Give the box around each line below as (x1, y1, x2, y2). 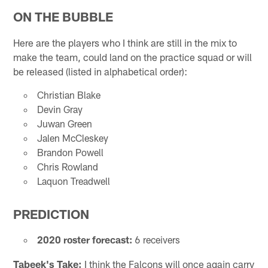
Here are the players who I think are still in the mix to (13, 36, 237, 49)
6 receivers (132, 233, 180, 245)
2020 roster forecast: (36, 233, 132, 245)
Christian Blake (36, 89, 100, 101)
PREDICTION (13, 206, 90, 221)
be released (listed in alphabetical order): (13, 65, 188, 78)
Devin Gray (36, 103, 83, 115)
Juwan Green (36, 118, 92, 130)
